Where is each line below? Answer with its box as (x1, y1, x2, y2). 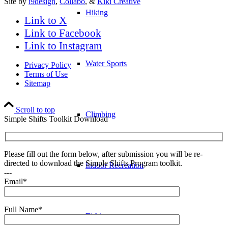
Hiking (85, 8, 108, 17)
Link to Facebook (24, 26, 101, 39)
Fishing (85, 212, 109, 220)
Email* (4, 177, 27, 186)
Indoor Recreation (85, 161, 144, 169)
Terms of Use (24, 69, 68, 78)
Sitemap (24, 78, 50, 88)
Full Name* (4, 205, 42, 214)
